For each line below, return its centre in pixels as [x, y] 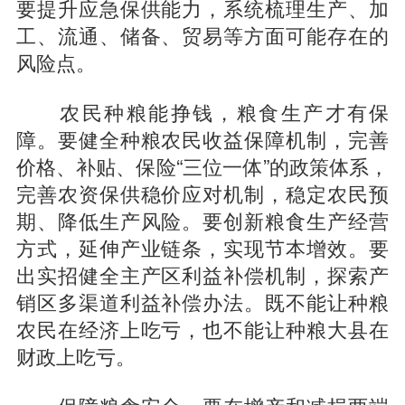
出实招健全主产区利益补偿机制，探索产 [202, 274]
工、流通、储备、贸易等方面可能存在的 [202, 35]
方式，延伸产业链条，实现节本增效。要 [202, 247]
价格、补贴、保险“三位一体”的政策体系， [202, 166]
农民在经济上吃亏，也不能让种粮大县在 [202, 329]
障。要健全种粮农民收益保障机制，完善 [202, 139]
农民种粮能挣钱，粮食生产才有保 [202, 112]
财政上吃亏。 [75, 356]
